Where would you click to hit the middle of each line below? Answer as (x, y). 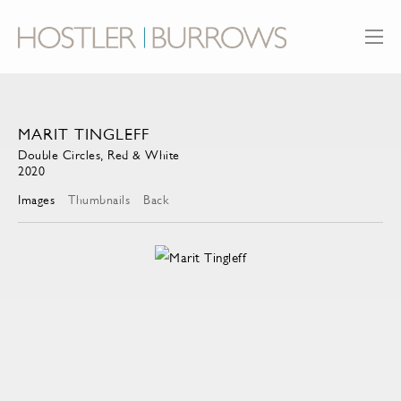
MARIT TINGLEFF (84, 135)
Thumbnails (99, 200)
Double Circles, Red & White (99, 155)
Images (36, 200)
